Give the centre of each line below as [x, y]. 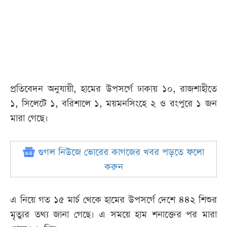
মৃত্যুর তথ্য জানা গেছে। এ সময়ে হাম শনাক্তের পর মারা [113, 215]
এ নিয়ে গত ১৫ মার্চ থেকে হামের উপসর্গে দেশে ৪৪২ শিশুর [113, 200]
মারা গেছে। [29, 119]
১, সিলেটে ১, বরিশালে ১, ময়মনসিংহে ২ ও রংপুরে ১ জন [113, 104]
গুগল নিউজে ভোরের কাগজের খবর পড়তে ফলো [120, 153]
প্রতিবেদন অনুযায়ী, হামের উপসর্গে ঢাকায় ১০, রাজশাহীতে [113, 89]
